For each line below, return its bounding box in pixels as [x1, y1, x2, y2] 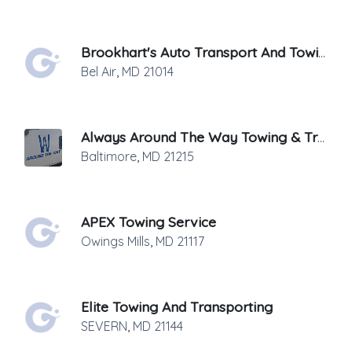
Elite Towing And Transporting [81, 298, 273, 315]
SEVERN [81, 318, 127, 334]
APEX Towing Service [81, 213, 216, 230]
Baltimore [81, 148, 137, 164]
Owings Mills [81, 233, 150, 249]
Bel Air [81, 64, 116, 79]
